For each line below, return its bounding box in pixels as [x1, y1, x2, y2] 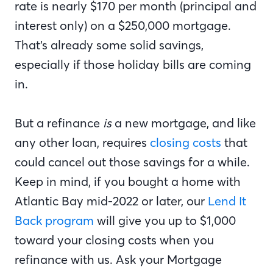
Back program [15, 213, 94, 229]
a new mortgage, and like [112, 115, 256, 131]
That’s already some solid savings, [15, 37, 204, 53]
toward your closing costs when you [15, 232, 214, 248]
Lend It [208, 193, 246, 209]
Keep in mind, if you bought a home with [15, 174, 241, 190]
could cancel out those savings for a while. [15, 154, 250, 170]
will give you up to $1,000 [94, 213, 236, 229]
